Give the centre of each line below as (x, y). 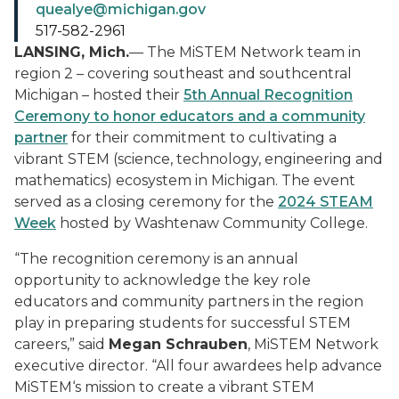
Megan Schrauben (178, 344)
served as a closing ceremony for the (146, 202)
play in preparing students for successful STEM (183, 323)
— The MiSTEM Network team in (245, 52)
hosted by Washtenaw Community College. (212, 223)
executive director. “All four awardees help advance (198, 366)
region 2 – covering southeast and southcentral (183, 73)
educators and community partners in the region (189, 301)
